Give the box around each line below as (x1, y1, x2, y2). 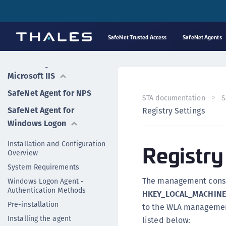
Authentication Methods (8, 185, 86, 195)
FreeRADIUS (8, 40, 51, 51)
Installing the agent (8, 213, 71, 223)
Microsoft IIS (8, 70, 55, 82)
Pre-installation (8, 199, 59, 209)
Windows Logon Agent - (8, 176, 84, 186)
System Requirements (8, 162, 79, 172)
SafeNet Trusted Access (108, 33, 167, 41)
